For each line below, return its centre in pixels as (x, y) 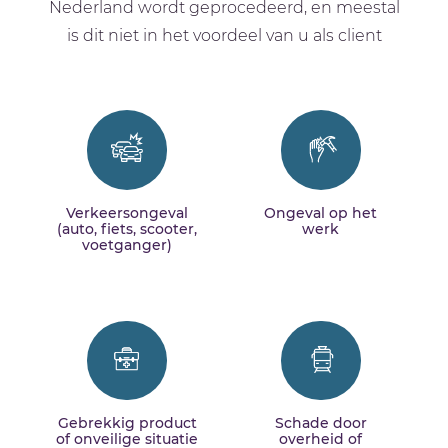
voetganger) (127, 244)
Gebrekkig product (127, 422)
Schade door (320, 422)
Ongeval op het (321, 212)
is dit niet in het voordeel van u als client (224, 36)
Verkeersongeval (127, 212)
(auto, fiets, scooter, (127, 228)
